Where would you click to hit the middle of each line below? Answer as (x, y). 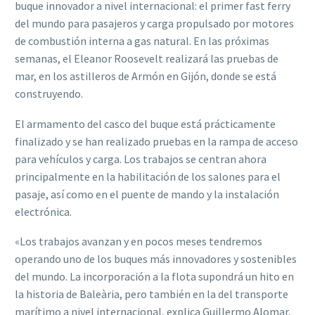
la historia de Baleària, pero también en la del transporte (152, 294)
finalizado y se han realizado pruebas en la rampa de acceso (156, 141)
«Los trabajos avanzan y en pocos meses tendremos (139, 242)
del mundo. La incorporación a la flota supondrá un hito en (154, 277)
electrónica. (43, 211)
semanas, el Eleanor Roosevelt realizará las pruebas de (147, 59)
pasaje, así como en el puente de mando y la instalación (147, 194)
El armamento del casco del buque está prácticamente (145, 123)
